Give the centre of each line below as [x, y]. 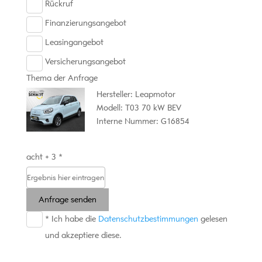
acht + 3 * [44, 157]
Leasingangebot [74, 43]
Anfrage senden [67, 200]
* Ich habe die [71, 219]
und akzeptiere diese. [83, 236]
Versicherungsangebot [85, 62]
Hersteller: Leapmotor [136, 95]
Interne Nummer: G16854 [143, 122]
